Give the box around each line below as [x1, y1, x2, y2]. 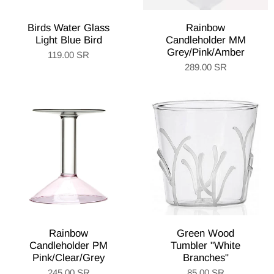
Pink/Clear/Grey [32, 252, 105, 264]
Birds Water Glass [28, 22, 109, 34]
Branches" [182, 252, 229, 264]
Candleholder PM [29, 240, 108, 251]
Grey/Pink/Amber [166, 46, 245, 58]
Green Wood [177, 228, 234, 239]
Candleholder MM [165, 34, 246, 46]
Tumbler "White [171, 240, 240, 251]
